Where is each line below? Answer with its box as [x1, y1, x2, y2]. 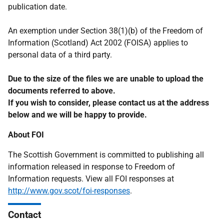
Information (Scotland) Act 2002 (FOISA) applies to [8, 38, 188, 47]
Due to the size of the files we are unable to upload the [8, 74, 203, 83]
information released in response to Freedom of [8, 162, 175, 171]
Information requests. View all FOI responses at [8, 174, 174, 183]
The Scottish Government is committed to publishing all [8, 150, 204, 159]
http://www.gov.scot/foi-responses [8, 186, 130, 195]
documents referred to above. [8, 86, 115, 95]
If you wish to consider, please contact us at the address [8, 98, 209, 107]
